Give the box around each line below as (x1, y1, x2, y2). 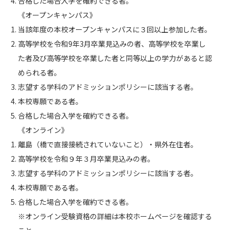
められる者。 (18, 67, 61, 78)
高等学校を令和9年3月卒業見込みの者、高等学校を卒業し (18, 39, 206, 49)
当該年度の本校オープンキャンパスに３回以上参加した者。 (18, 24, 212, 34)
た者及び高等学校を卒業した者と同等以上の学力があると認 (18, 53, 212, 63)
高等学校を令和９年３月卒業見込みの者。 (18, 154, 155, 164)
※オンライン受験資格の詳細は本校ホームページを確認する (18, 211, 212, 221)
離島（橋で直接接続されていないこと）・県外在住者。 (18, 139, 198, 149)
